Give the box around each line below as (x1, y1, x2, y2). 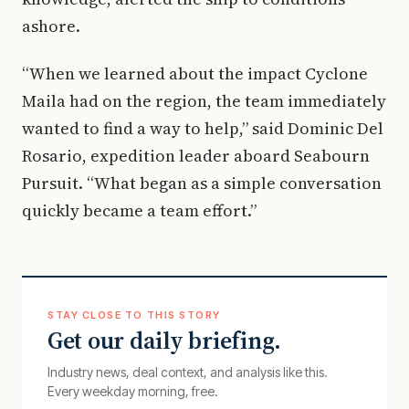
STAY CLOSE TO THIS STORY (47, 308, 221, 321)
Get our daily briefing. (47, 323, 282, 357)
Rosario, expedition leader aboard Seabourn (22, 143, 370, 167)
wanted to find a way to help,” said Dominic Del (22, 116, 383, 140)
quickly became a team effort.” (22, 198, 257, 222)
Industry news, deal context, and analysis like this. (47, 363, 328, 380)
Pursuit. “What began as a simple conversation (22, 171, 382, 194)
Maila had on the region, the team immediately (22, 89, 386, 112)
